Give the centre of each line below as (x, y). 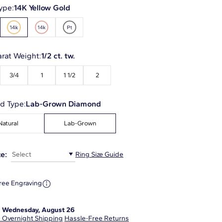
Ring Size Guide (99, 155)
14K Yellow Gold (42, 7)
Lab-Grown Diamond (63, 104)
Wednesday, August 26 (38, 210)
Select (22, 154)
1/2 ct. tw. (58, 55)
